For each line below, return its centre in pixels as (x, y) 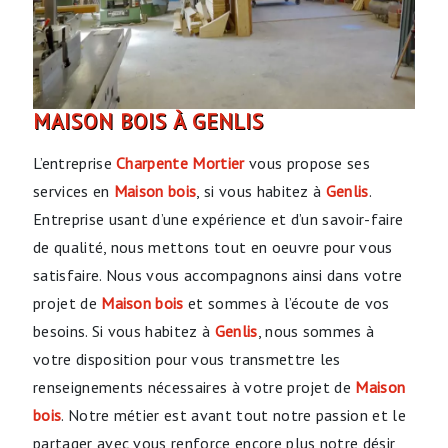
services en (73, 190)
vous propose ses (307, 162)
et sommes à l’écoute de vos (286, 302)
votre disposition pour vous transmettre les (187, 358)
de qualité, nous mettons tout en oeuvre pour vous (213, 246)
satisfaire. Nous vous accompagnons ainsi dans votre (218, 274)
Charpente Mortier (180, 162)
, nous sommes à (316, 330)
